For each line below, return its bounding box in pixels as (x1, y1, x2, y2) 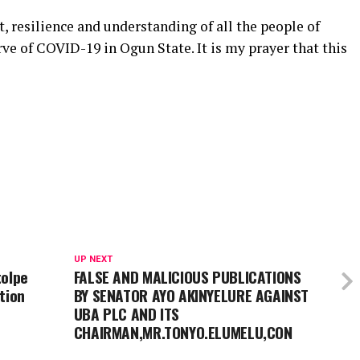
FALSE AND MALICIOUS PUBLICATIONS (73, 264, 301, 288)
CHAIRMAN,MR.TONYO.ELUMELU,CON (73, 320, 292, 344)
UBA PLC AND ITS (73, 301, 180, 325)
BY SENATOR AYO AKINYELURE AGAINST (73, 283, 309, 307)
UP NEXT (73, 253, 112, 264)
